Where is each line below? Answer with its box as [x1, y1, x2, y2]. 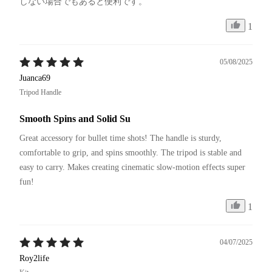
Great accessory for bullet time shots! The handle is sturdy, [19, 133, 224, 143]
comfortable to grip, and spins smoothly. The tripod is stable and [19, 148, 244, 157]
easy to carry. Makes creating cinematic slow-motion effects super [19, 162, 248, 172]
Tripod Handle [19, 87, 61, 97]
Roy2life [19, 253, 49, 263]
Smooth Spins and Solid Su [19, 113, 131, 124]
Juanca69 [19, 73, 50, 83]
